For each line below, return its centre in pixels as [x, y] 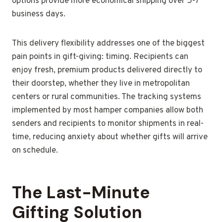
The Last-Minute [81, 193]
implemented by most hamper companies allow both [108, 111]
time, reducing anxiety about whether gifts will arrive [110, 138]
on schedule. [35, 151]
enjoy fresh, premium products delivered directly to [107, 71]
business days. [39, 15]
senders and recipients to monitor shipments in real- [108, 124]
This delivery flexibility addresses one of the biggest [108, 44]
